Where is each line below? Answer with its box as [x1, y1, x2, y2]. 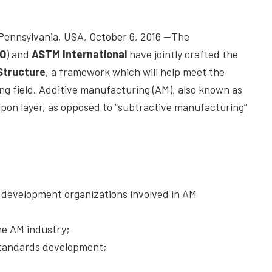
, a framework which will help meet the [46, 65, 225, 78]
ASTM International [32, 47, 127, 61]
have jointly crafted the [127, 47, 238, 61]
